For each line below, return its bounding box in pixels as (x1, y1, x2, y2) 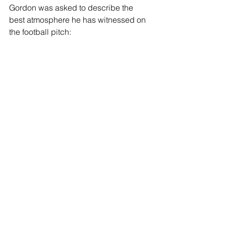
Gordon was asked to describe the (9, 2, 135, 13)
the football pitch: (9, 26, 71, 37)
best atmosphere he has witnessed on (9, 14, 148, 25)
